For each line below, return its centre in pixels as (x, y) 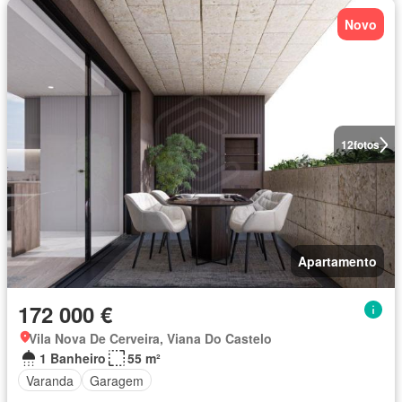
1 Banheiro (73, 358)
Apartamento (337, 262)
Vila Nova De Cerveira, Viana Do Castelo (150, 339)
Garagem (117, 380)
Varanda (50, 380)
